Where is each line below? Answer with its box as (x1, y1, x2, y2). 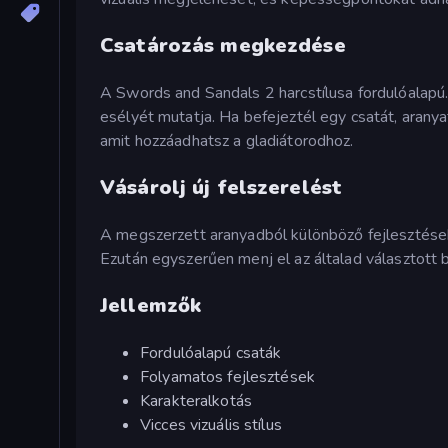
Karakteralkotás (140, 389, 252, 412)
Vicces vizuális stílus (140, 413, 282, 436)
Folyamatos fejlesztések (140, 365, 316, 388)
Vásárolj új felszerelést (100, 173, 343, 201)
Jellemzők (100, 291, 202, 319)
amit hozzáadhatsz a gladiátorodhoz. (100, 129, 354, 152)
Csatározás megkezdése (100, 31, 346, 59)
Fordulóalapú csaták (140, 341, 282, 364)
